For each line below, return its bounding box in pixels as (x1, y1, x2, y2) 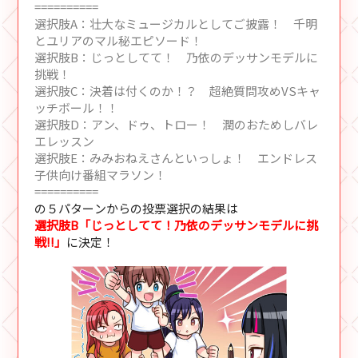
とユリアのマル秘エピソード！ (34, 32, 203, 50)
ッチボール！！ (34, 99, 119, 117)
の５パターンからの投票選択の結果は (34, 200, 239, 217)
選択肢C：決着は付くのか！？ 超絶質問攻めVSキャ (34, 82, 321, 100)
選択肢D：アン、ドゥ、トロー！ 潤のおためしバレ (34, 116, 319, 133)
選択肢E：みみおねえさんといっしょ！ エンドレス (34, 149, 318, 167)
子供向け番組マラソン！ (34, 166, 167, 184)
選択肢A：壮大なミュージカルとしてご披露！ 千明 (34, 15, 318, 33)
